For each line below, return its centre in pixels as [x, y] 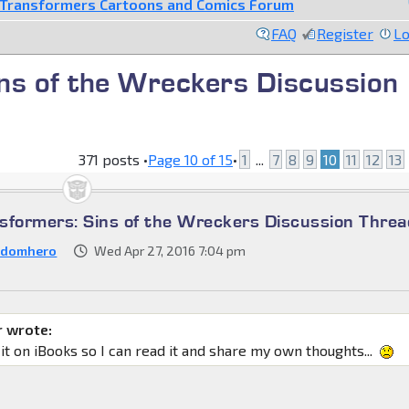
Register [345, 33]
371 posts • [113, 159]
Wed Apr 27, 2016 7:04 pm [170, 250]
